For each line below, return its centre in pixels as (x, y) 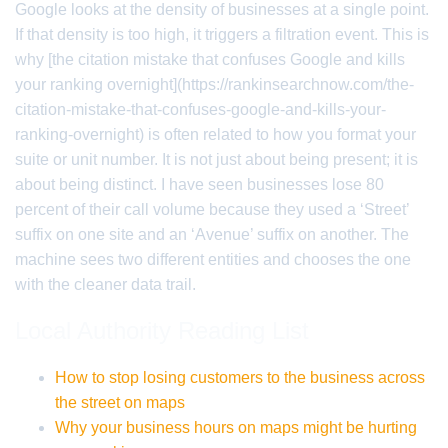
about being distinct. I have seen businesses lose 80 (199, 184)
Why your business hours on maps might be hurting (236, 427)
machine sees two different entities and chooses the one (213, 259)
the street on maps (120, 402)
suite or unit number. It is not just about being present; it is (216, 159)
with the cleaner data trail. (105, 284)
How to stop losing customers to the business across (240, 377)
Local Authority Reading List (162, 330)
